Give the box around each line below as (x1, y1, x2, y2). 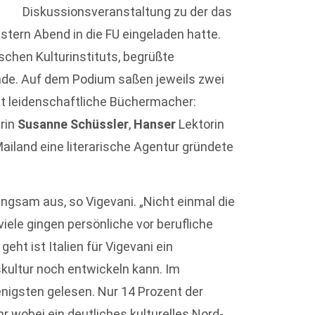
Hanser (134, 117, 176, 131)
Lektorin (176, 117, 225, 131)
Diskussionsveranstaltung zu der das (22, 4, 233, 19)
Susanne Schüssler (18, 117, 129, 131)
